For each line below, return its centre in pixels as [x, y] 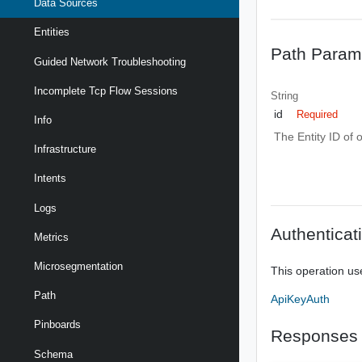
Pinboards [57, 325]
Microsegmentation [78, 266]
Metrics [51, 237]
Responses [315, 335]
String [285, 95]
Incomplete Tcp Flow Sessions [106, 90]
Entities [52, 32]
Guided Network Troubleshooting [110, 61]
